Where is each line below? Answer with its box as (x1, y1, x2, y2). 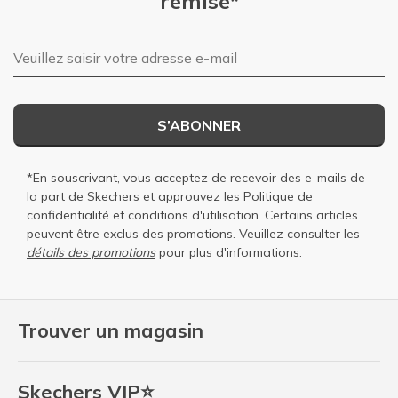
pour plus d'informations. (155, 244, 302, 261)
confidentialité (27, 207, 109, 224)
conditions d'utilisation (128, 207, 259, 224)
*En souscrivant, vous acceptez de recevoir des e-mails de (27, 170, 365, 187)
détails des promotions (27, 244, 155, 261)
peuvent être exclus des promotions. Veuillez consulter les (27, 226, 360, 243)
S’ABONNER (157, 116, 241, 135)
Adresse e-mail (13, 42, 112, 60)
